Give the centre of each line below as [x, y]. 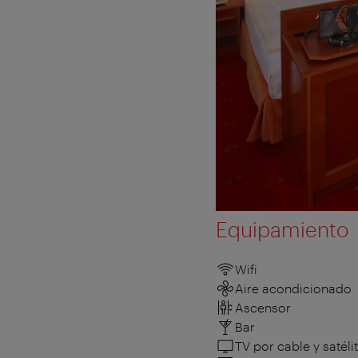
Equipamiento [282, 229]
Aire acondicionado [293, 288]
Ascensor [263, 307]
